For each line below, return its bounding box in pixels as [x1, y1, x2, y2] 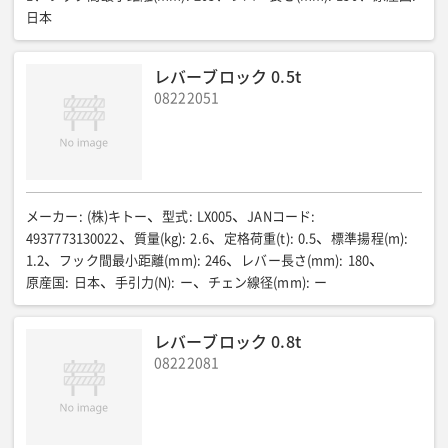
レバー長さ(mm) [241, 254, 340, 267]
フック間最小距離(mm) [59, 254, 197, 267]
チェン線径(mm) [207, 276, 306, 289]
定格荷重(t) [223, 232, 290, 245]
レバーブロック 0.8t [154, 329, 301, 353]
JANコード [247, 210, 312, 223]
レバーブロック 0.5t [154, 64, 301, 88]
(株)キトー [86, 210, 148, 223]
